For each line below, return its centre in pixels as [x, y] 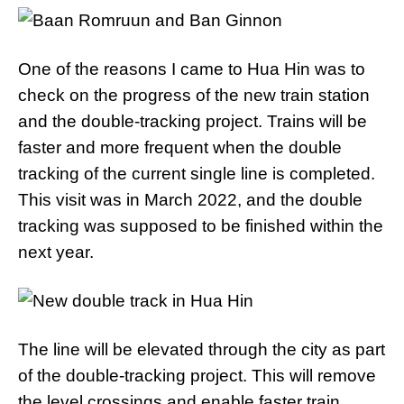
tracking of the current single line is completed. [197, 174]
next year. [56, 252]
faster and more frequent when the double [180, 147]
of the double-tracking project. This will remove [197, 376]
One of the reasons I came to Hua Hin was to [192, 69]
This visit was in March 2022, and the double [190, 200]
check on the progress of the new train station [194, 95]
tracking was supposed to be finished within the [201, 226]
